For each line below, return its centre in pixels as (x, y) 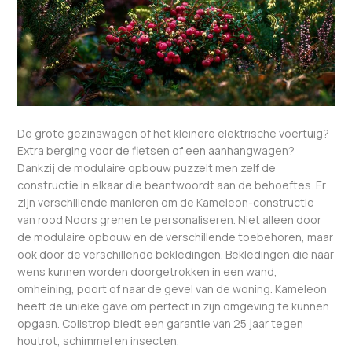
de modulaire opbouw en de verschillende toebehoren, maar (176, 236)
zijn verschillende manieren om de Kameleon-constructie (166, 202)
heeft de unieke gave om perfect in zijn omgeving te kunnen (174, 306)
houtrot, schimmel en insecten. (99, 340)
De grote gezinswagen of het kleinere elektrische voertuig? (174, 133)
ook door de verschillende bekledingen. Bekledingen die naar (176, 254)
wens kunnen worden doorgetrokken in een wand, (148, 271)
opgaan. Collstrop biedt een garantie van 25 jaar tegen (161, 323)
